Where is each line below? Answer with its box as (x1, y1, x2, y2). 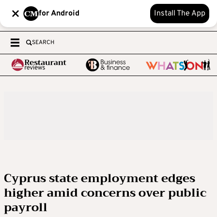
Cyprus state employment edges (4, 168, 195, 188)
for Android (39, 9, 79, 18)
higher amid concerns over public (4, 183, 206, 203)
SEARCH (32, 39, 54, 46)
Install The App (154, 9, 205, 18)
